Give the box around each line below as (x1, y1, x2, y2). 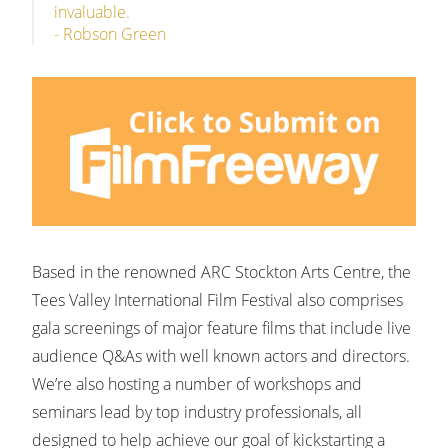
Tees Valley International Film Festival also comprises (32, 288, 403, 311)
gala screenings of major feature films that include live (32, 316, 411, 339)
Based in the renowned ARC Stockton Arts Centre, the (32, 260, 411, 283)
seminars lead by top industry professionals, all (32, 400, 362, 423)
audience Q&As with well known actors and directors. (32, 344, 410, 367)
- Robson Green (54, 22, 166, 45)
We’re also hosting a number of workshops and (32, 372, 362, 395)
